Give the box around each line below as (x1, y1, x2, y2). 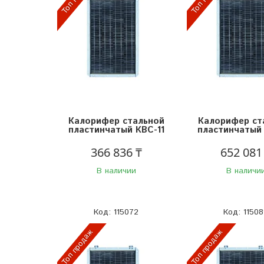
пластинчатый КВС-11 (68, 123, 164, 136)
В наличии (96, 164, 136, 177)
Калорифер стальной (68, 114, 164, 127)
